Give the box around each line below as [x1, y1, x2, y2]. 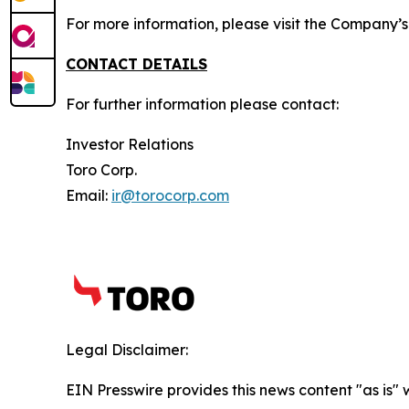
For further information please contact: [66, 94, 339, 113]
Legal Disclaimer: [66, 340, 188, 359]
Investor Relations [66, 134, 194, 153]
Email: [66, 185, 111, 204]
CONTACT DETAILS [66, 54, 207, 73]
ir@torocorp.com [111, 185, 229, 204]
